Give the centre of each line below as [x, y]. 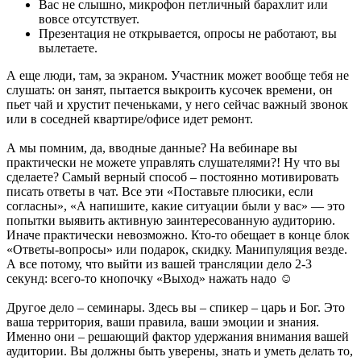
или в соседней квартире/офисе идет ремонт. [130, 119]
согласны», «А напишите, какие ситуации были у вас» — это [176, 206]
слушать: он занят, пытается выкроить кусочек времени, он [170, 90]
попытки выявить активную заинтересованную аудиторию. [171, 221]
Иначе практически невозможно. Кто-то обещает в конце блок [178, 235]
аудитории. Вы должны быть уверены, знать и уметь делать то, [180, 351]
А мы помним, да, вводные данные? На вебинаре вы [152, 148]
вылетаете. [68, 48]
